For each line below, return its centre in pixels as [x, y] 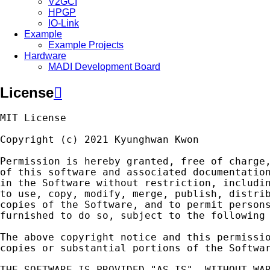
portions [157, 248]
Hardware [45, 56]
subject [142, 216]
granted [148, 162]
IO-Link [64, 24]
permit [205, 205]
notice [139, 237]
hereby [102, 162]
